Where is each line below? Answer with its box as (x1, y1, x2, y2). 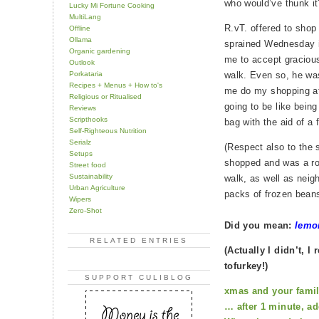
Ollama (69, 35, 92, 43)
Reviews (69, 103, 96, 112)
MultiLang (69, 12, 101, 21)
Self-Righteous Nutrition (69, 126, 147, 135)
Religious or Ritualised (69, 92, 142, 100)
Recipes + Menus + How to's (69, 80, 162, 89)
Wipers (69, 194, 91, 203)
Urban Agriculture (69, 183, 125, 192)
